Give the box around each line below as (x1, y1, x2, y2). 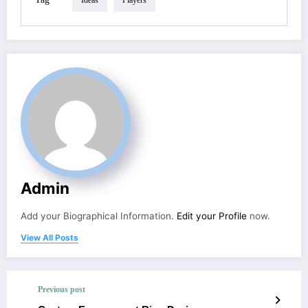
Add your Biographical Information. (21, 210, 177, 221)
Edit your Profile (177, 210, 247, 221)
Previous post (38, 284, 85, 294)
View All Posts (21, 232, 78, 243)
